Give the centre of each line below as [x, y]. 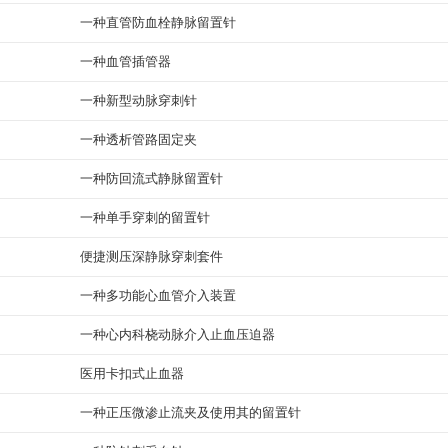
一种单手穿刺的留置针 [145, 217]
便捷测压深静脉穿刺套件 [151, 256]
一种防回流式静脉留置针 [151, 178]
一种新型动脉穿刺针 [138, 100]
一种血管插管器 [125, 61]
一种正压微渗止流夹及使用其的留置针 [190, 412]
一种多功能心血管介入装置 [158, 295]
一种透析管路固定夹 [138, 139]
